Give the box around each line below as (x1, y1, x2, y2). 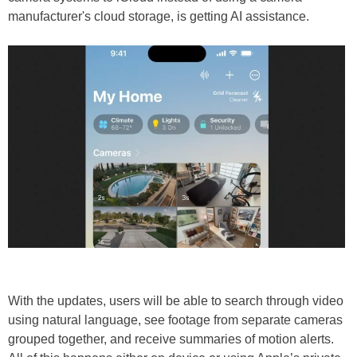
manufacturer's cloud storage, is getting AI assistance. (8, 9, 309, 23)
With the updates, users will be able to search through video (8, 293, 343, 308)
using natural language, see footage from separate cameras (8, 312, 343, 327)
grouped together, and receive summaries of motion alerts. (8, 331, 334, 346)
